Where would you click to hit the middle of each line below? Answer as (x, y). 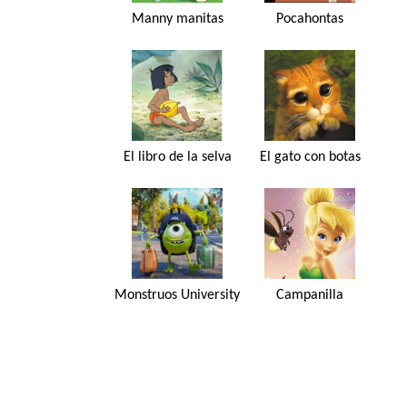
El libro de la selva (177, 157)
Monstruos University (177, 295)
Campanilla (310, 295)
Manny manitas (177, 19)
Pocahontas (310, 19)
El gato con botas (310, 157)
